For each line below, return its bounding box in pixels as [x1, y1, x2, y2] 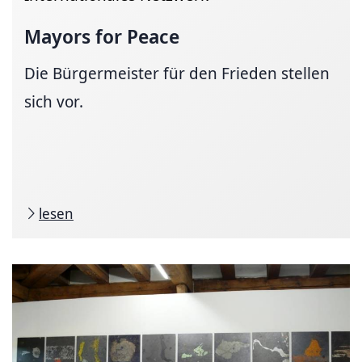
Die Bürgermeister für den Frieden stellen [24, 61, 330, 84]
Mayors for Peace [24, 22, 179, 49]
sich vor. [24, 90, 83, 112]
